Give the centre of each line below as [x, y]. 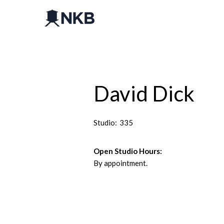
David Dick [144, 93]
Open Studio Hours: [127, 151]
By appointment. [120, 163]
